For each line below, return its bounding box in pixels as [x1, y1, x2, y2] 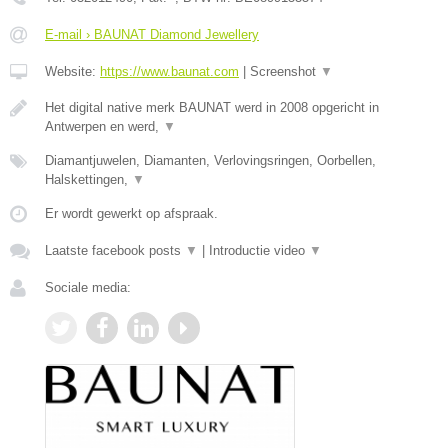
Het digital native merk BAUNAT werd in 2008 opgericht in [45, 99, 379, 115]
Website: [45, 63, 100, 79]
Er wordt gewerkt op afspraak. [45, 205, 218, 221]
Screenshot [250, 63, 320, 79]
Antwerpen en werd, [45, 118, 163, 134]
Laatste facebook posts [45, 242, 185, 258]
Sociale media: [45, 279, 131, 295]
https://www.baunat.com [100, 63, 239, 79]
